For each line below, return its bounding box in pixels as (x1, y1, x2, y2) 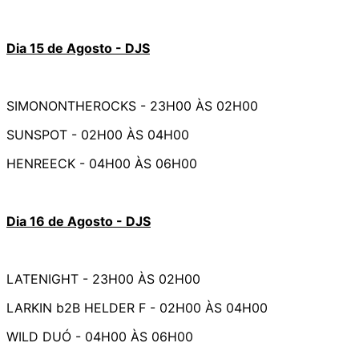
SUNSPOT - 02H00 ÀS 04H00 (6, 127, 189, 143)
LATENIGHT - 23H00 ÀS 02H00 (6, 271, 200, 288)
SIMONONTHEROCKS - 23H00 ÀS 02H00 (6, 98, 258, 115)
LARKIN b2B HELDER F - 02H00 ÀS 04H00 (6, 300, 268, 317)
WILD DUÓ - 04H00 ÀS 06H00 (6, 329, 193, 345)
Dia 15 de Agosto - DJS (6, 40, 150, 57)
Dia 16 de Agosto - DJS (6, 213, 151, 230)
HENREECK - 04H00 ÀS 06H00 (6, 155, 197, 172)
